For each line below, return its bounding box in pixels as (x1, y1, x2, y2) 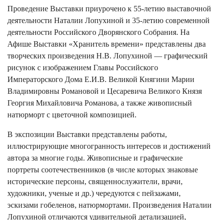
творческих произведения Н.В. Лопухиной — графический (7, 51, 208, 60)
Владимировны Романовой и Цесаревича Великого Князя (7, 86, 202, 95)
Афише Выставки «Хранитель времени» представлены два (7, 39, 206, 48)
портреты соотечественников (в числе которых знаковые (7, 165, 198, 174)
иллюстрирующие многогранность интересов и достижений (7, 141, 211, 150)
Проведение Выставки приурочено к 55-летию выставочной (7, 4, 211, 13)
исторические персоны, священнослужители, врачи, (7, 177, 183, 186)
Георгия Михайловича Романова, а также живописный (7, 98, 192, 107)
